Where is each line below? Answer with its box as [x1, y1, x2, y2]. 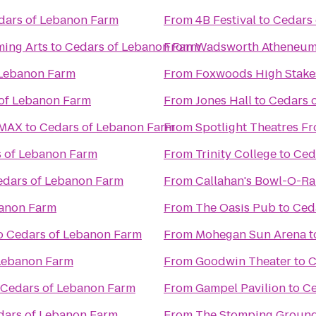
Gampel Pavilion [195, 280, 286, 296]
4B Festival [195, 12, 256, 28]
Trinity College [195, 146, 276, 162]
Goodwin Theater [195, 253, 291, 269]
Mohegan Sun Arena [195, 226, 306, 243]
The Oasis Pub [195, 200, 276, 216]
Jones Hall [195, 92, 252, 109]
